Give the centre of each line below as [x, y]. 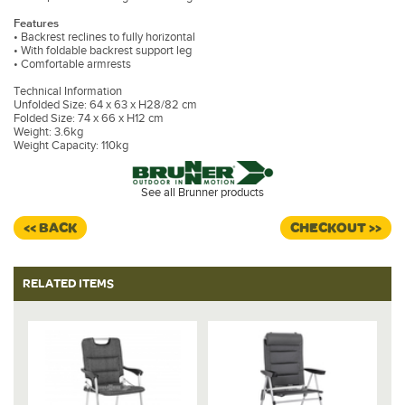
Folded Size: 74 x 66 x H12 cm [89, 118]
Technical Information [68, 91]
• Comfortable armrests [72, 64]
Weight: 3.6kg [48, 132]
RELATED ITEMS [68, 284]
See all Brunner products [202, 193]
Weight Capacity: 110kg [71, 146]
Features [36, 24]
